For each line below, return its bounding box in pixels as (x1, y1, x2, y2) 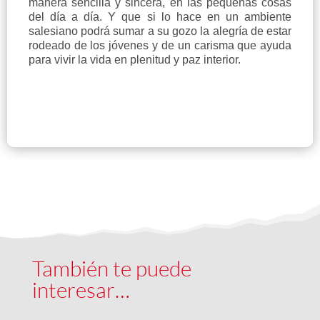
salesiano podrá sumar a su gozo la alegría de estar (28, 25, 292, 38)
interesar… (31, 276, 130, 304)
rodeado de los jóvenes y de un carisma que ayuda (28, 39, 292, 52)
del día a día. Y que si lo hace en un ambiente (28, 11, 292, 24)
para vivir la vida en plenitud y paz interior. (28, 54, 241, 66)
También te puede (31, 255, 191, 282)
